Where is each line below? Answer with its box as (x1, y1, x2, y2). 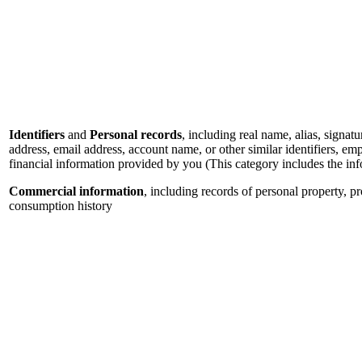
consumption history (9, 199, 112, 213)
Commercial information (9, 184, 144, 199)
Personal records (90, 128, 182, 142)
